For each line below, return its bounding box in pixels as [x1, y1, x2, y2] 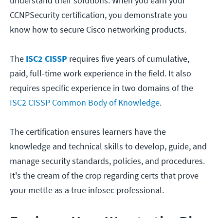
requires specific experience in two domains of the [10, 82, 193, 94]
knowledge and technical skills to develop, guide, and [10, 141, 207, 152]
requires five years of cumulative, [67, 53, 189, 65]
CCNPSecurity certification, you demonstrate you [10, 9, 187, 21]
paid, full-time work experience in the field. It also [10, 68, 191, 79]
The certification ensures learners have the [10, 126, 166, 138]
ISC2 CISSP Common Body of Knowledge [10, 97, 160, 109]
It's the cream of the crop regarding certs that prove [10, 170, 199, 182]
